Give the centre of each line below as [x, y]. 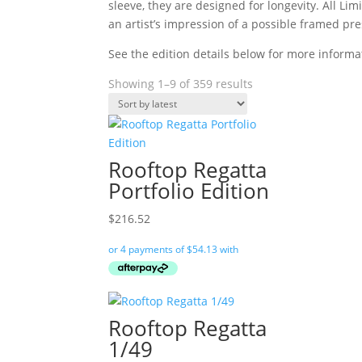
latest [267, 120]
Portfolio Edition [189, 191]
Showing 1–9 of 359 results [181, 84]
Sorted [270, 83]
